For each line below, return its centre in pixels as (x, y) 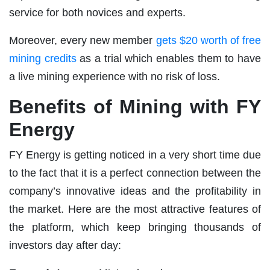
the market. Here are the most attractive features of (135, 209)
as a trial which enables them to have (169, 58)
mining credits (43, 58)
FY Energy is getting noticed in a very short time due (135, 155)
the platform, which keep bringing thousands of (135, 227)
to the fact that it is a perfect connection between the (135, 173)
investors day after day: (65, 245)
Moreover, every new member (83, 40)
